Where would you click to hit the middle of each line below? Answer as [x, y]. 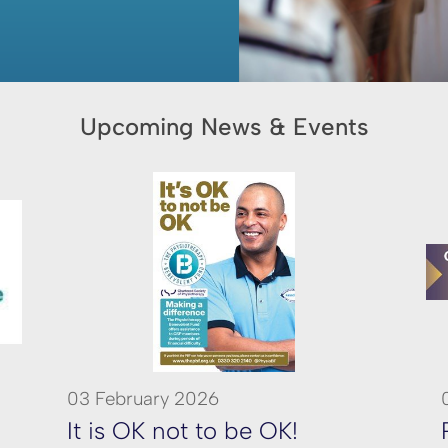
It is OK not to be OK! [183, 430]
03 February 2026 [143, 398]
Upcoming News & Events [224, 126]
